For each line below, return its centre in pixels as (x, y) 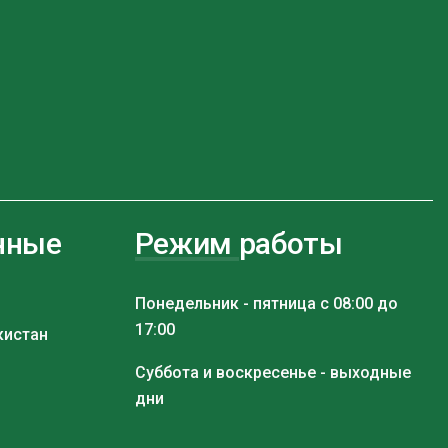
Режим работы (238, 243)
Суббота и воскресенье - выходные (272, 372)
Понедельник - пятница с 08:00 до (266, 303)
